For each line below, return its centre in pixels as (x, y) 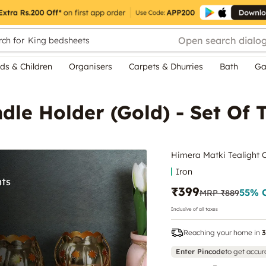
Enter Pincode (200, 251)
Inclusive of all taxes (194, 209)
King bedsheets (59, 40)
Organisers (91, 66)
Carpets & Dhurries (166, 66)
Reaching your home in (222, 232)
